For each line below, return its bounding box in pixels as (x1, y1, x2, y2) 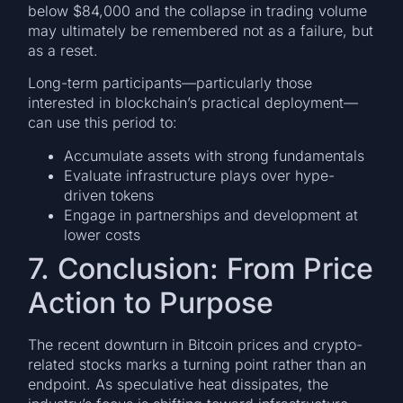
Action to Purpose (28, 284, 274, 320)
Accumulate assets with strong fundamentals (64, 146, 365, 165)
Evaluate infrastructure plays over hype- (64, 166, 336, 184)
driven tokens (64, 185, 155, 204)
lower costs (64, 225, 141, 244)
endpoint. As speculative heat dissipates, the (28, 374, 329, 393)
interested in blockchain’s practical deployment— (28, 94, 359, 112)
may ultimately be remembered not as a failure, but (28, 21, 374, 40)
